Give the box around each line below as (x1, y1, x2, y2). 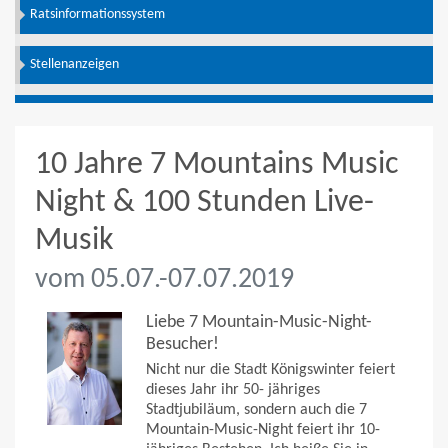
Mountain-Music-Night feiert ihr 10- (146, 422, 380, 439)
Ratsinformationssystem (30, 8, 165, 22)
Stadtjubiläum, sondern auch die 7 (146, 402, 367, 419)
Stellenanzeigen (30, 57, 119, 71)
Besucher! (146, 335, 219, 355)
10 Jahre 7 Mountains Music (35, 148, 399, 181)
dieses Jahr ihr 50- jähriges (146, 382, 320, 399)
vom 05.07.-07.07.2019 (35, 265, 294, 294)
